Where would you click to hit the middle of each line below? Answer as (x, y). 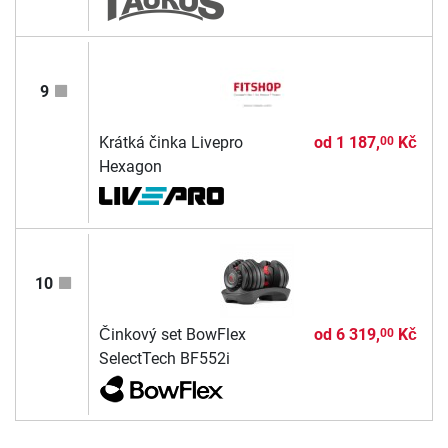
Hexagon (130, 167)
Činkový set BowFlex (172, 335)
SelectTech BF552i (164, 359)
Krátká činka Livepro (170, 143)
